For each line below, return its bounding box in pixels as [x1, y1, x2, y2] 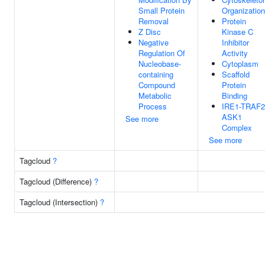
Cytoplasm [222, 58, 258, 69]
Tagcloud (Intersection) [20, 196, 100, 208]
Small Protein [138, 5, 185, 16]
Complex [222, 122, 252, 133]
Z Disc [138, 26, 161, 37]
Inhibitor [222, 37, 249, 48]
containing [138, 69, 173, 80]
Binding [222, 90, 247, 101]
